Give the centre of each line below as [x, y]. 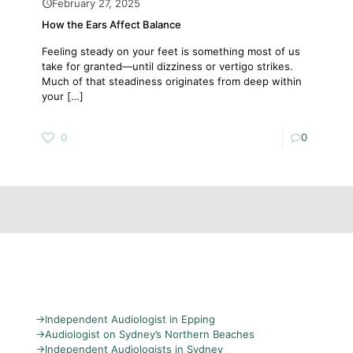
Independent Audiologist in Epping [130, 319]
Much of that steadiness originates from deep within [172, 81]
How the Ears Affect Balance [111, 24]
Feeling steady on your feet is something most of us [171, 51]
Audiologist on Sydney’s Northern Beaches [150, 334]
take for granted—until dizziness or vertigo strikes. [167, 66]
